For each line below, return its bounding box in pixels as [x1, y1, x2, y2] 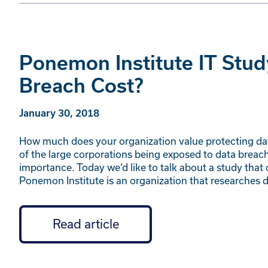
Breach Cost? [19, 75, 144, 96]
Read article [52, 217, 119, 231]
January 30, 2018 [19, 108, 99, 118]
